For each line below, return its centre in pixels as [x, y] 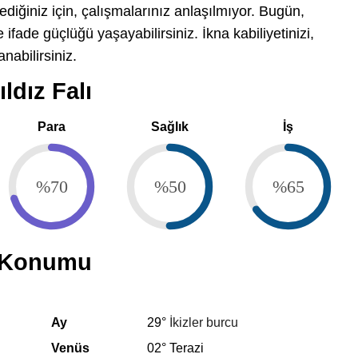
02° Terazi [175, 348]
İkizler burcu [204, 322]
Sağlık [169, 127]
